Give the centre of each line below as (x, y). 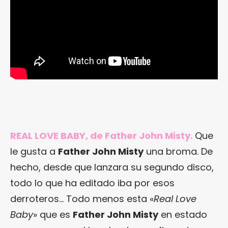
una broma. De (178, 151)
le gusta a (34, 151)
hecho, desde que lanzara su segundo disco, (112, 167)
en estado (183, 214)
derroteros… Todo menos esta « (82, 198)
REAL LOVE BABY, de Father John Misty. (102, 135)
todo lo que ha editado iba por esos (92, 183)
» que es (53, 214)
